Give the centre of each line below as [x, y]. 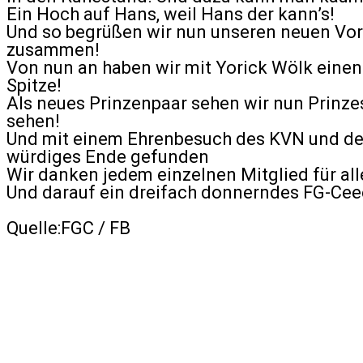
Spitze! [34, 85]
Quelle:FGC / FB [68, 228]
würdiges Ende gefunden [108, 157]
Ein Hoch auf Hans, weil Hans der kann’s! [171, 14]
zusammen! [53, 50]
